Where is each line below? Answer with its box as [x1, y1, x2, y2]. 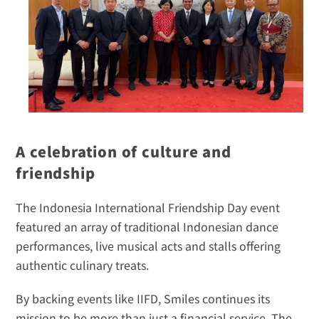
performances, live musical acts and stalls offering [16, 236, 281, 254]
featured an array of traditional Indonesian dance [16, 217, 279, 235]
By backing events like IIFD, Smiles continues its [16, 289, 271, 307]
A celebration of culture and [16, 140, 231, 162]
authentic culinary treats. [16, 256, 150, 273]
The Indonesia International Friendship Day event [16, 198, 281, 216]
